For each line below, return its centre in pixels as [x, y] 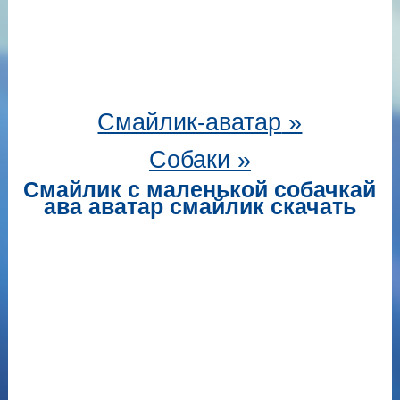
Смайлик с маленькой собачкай [200, 189]
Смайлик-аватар [190, 122]
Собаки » [200, 160]
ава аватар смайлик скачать [200, 206]
